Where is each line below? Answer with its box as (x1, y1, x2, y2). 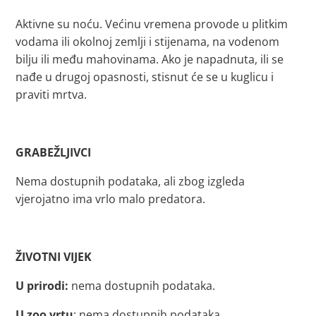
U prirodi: (16, 278, 69, 293)
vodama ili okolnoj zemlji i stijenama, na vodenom (16, 34, 280, 49)
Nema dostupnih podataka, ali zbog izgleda (16, 174, 245, 189)
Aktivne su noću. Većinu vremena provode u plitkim (16, 16, 288, 32)
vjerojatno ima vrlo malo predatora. (16, 191, 206, 207)
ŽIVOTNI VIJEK (16, 249, 92, 265)
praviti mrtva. (16, 87, 87, 102)
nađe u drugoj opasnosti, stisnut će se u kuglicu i (16, 69, 274, 85)
